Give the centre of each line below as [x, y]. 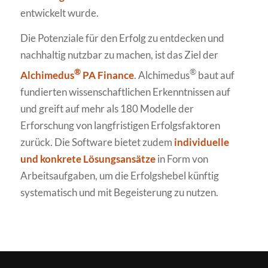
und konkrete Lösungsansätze [88, 159]
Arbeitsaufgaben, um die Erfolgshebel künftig [119, 175]
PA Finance [107, 75]
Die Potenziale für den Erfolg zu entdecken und [122, 38]
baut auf [215, 75]
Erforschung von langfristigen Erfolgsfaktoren [120, 125]
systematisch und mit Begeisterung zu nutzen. [119, 192]
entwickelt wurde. [59, 13]
